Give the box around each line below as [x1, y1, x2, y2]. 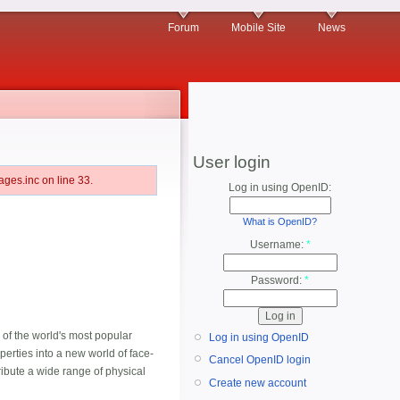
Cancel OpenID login [209, 353, 311, 366]
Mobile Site [231, 21, 286, 34]
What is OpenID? [243, 216, 317, 227]
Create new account [209, 377, 306, 390]
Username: [249, 238, 306, 252]
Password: [251, 274, 304, 287]
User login [193, 153, 271, 171]
